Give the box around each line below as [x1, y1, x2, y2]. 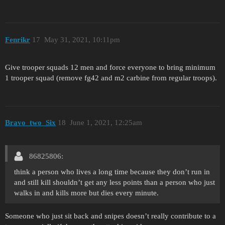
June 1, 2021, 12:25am [69, 119, 142, 127]
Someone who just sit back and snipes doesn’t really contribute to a [5, 211, 216, 220]
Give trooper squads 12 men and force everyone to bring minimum [5, 63, 215, 71]
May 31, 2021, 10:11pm [44, 35, 120, 44]
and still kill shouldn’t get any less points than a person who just [14, 178, 215, 186]
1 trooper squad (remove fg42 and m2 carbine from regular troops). [5, 73, 217, 82]
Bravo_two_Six [5, 119, 56, 127]
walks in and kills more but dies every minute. [14, 188, 159, 197]
